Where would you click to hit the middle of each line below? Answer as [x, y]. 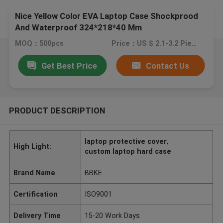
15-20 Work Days [112, 215]
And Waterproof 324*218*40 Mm [79, 28]
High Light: [33, 146]
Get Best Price [69, 65]
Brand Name [35, 172]
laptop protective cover [126, 141]
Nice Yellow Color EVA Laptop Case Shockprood [107, 16]
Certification [36, 194]
